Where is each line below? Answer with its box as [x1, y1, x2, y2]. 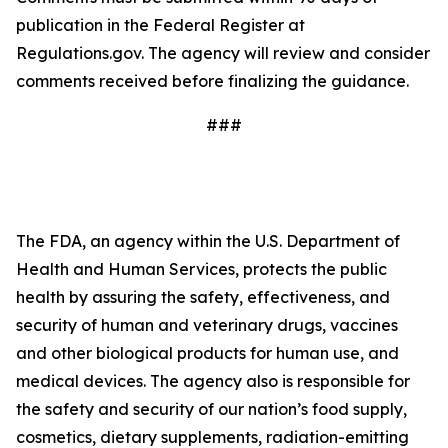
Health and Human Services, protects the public [16, 259, 387, 279]
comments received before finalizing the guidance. [16, 71, 409, 91]
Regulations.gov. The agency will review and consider [16, 43, 430, 63]
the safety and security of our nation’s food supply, [16, 399, 407, 419]
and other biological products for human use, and [16, 343, 399, 363]
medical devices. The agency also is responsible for [16, 371, 410, 391]
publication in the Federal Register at [16, 15, 305, 35]
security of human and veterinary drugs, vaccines [16, 315, 398, 335]
